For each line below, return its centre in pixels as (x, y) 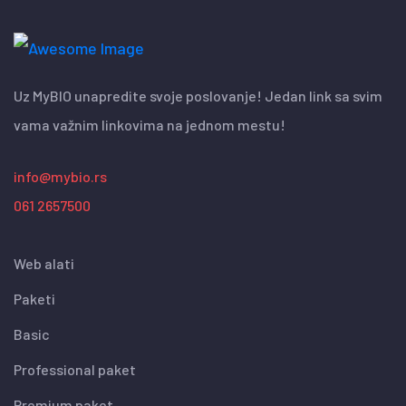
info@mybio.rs (60, 177)
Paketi (34, 299)
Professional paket (75, 370)
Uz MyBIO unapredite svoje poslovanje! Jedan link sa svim (198, 96)
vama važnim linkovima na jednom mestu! (150, 125)
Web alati (44, 264)
